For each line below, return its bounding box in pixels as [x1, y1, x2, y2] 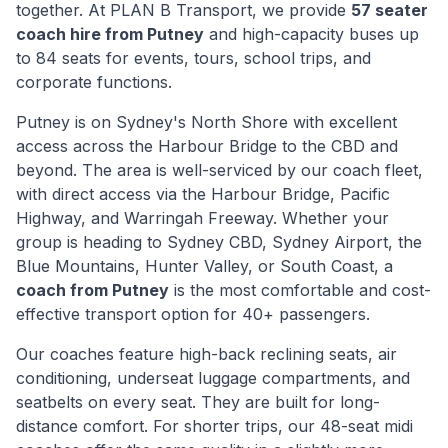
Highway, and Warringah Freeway [16, 208, 273, 228]
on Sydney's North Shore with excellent [91, 112, 397, 132]
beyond [16, 160, 73, 180]
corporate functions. [16, 72, 172, 92]
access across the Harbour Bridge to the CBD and [16, 136, 398, 156]
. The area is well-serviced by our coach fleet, [73, 160, 423, 180]
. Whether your [273, 208, 389, 228]
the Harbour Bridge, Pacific [182, 184, 390, 204]
